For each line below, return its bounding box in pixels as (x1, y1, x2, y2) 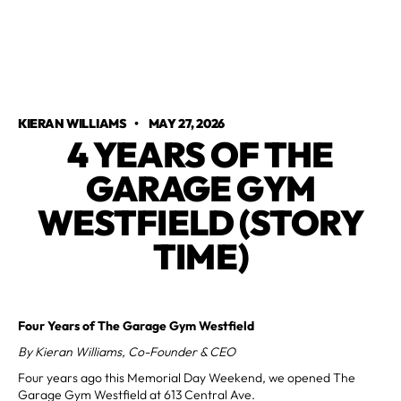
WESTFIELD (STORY (38, 200, 363, 244)
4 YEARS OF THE (67, 132, 334, 176)
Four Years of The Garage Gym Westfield (18, 317, 254, 334)
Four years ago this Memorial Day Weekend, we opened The (18, 369, 355, 386)
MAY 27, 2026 (148, 115, 226, 132)
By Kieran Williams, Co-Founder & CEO (18, 343, 235, 360)
